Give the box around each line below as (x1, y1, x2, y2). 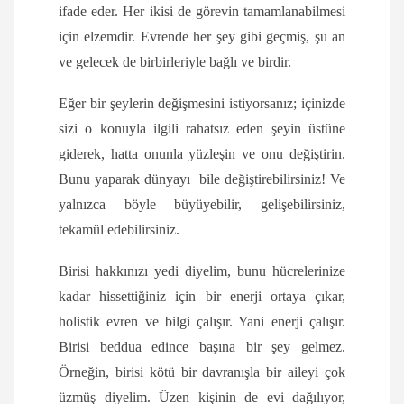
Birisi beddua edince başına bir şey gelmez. (59, 339, 345, 355)
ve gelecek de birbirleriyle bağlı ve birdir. (59, 54, 291, 70)
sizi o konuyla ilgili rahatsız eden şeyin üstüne (59, 121, 345, 137)
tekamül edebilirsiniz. (59, 222, 179, 238)
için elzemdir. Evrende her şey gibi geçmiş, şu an (59, 29, 345, 45)
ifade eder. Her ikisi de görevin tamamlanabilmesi (59, 4, 345, 20)
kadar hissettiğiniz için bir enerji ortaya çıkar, (59, 289, 345, 305)
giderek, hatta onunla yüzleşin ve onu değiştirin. (59, 146, 345, 162)
